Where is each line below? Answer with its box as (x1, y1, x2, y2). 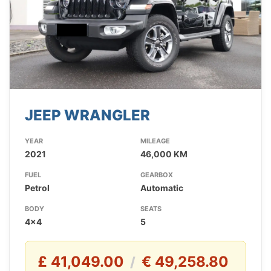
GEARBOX (140, 171, 173, 180)
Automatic (140, 183, 183, 194)
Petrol (25, 183, 50, 194)
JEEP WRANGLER (25, 106, 150, 125)
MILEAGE (140, 137, 170, 146)
